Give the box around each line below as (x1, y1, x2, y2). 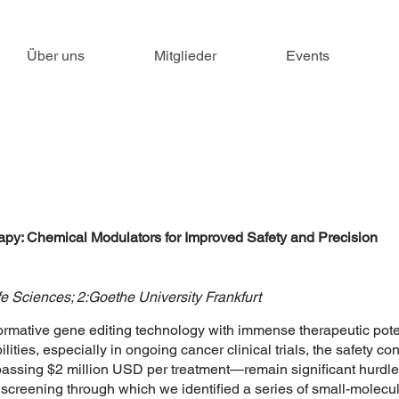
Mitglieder (154, 47, 216, 64)
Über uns (27, 47, 85, 64)
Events (286, 47, 330, 64)
